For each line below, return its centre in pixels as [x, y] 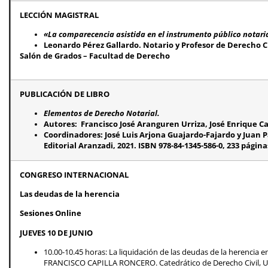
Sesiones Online [51, 214]
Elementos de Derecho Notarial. [102, 113]
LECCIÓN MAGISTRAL [59, 15]
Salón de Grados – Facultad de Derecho [95, 56]
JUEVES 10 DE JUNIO [56, 233]
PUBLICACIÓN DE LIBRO [65, 94]
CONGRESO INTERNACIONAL [74, 175]
